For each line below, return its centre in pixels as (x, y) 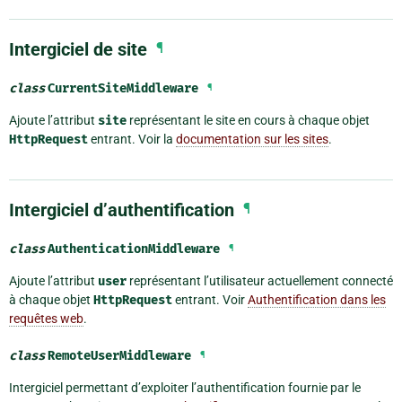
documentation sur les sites (252, 139)
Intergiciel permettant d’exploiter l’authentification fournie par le (185, 387)
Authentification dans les (317, 299)
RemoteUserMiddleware (119, 355)
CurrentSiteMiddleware (123, 88)
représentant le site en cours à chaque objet (248, 120)
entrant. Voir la (132, 139)
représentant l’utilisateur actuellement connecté (260, 280)
